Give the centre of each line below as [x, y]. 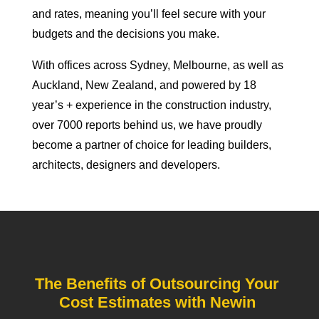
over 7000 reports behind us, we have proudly [147, 125]
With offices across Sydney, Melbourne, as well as [157, 65]
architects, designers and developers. [126, 165]
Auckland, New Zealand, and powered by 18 [144, 85]
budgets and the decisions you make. [125, 34]
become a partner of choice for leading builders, [151, 145]
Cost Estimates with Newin [159, 302]
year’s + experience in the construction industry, [151, 105]
